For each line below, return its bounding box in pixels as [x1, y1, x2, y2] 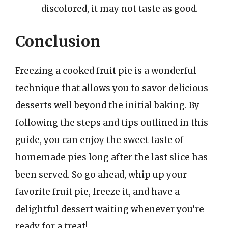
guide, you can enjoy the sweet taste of [15, 134, 184, 146]
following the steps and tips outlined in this [15, 117, 208, 128]
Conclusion [15, 31, 101, 51]
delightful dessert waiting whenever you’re [15, 203, 204, 215]
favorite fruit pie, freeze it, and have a [15, 186, 180, 197]
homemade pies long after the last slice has [15, 151, 208, 163]
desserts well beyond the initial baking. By [15, 99, 199, 111]
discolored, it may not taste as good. [41, 3, 198, 14]
